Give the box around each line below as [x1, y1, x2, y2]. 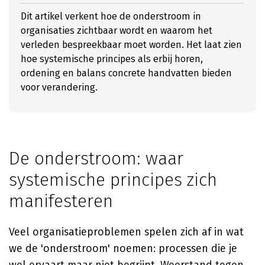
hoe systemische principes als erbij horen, [21, 53, 203, 64]
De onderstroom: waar [9, 148, 183, 169]
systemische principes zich [9, 169, 217, 190]
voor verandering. [21, 82, 98, 93]
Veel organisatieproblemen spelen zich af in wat [9, 225, 244, 238]
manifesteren [9, 190, 113, 212]
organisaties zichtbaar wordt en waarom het [21, 25, 212, 36]
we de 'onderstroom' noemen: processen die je [9, 242, 237, 255]
